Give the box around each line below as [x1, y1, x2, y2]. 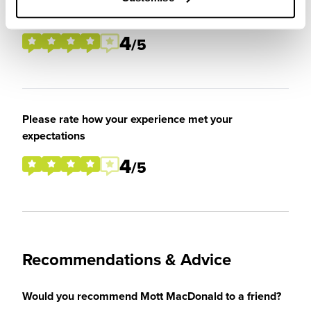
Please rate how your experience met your [22, 111, 233, 127]
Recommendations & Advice [22, 247, 231, 271]
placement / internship [22, 5, 134, 21]
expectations [22, 128, 85, 144]
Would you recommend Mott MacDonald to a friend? [22, 288, 281, 304]
